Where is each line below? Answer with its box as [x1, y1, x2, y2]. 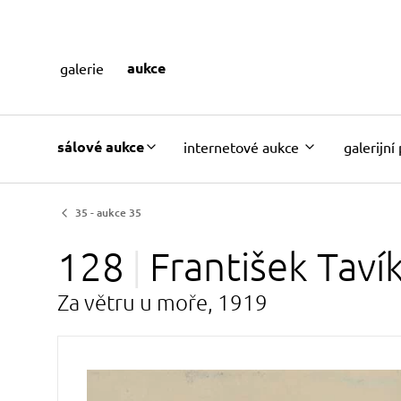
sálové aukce [57, 136, 144, 156]
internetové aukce [183, 137, 299, 156]
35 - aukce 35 [75, 205, 141, 220]
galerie [59, 58, 104, 77]
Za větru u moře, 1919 [57, 288, 268, 315]
